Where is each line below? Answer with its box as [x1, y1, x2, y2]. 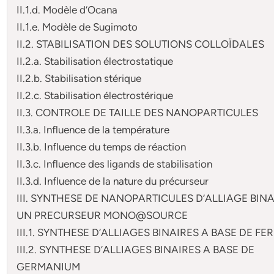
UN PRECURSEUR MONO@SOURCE [17, 209, 188, 221]
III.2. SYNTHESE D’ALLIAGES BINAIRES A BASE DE [17, 243, 255, 256]
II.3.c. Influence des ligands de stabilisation [17, 157, 213, 170]
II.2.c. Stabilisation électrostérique [17, 89, 174, 102]
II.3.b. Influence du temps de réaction [17, 140, 187, 153]
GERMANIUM [17, 260, 81, 273]
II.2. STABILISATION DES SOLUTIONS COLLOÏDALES [17, 37, 265, 50]
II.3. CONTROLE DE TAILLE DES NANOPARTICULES [17, 106, 259, 119]
